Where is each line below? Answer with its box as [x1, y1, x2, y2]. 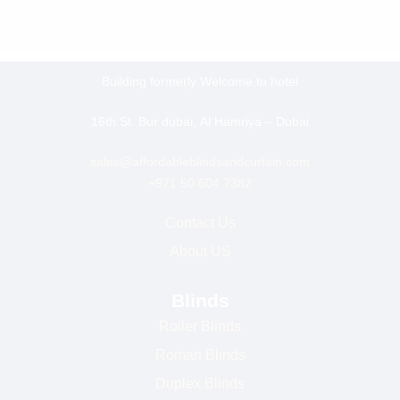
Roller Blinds [159, 319, 241, 334]
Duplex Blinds [155, 376, 245, 391]
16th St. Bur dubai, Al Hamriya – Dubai [91, 114, 309, 129]
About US [169, 244, 231, 259]
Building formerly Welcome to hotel [102, 74, 298, 88]
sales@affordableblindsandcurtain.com [90, 154, 310, 169]
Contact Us [164, 215, 236, 230]
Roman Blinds [154, 347, 246, 362]
